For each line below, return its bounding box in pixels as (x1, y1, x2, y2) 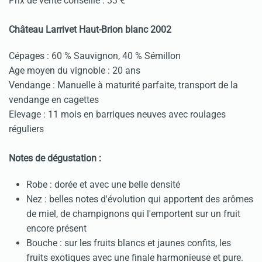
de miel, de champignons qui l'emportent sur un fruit (26, 208, 240, 220)
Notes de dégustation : (9, 153, 101, 164)
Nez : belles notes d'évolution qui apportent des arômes (26, 194, 253, 205)
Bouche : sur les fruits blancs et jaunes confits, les (26, 237, 231, 249)
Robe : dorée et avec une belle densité (26, 179, 180, 191)
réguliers (9, 123, 44, 135)
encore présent (26, 223, 87, 235)
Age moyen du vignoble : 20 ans (9, 65, 140, 77)
